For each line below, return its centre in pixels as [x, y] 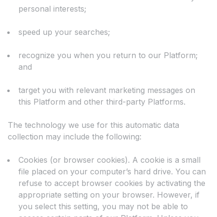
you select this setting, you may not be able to [103, 207]
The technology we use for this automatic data [93, 125]
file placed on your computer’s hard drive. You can [112, 172]
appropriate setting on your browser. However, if [109, 195]
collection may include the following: [75, 137]
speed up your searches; [64, 32]
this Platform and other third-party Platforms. [102, 102]
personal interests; [52, 9]
